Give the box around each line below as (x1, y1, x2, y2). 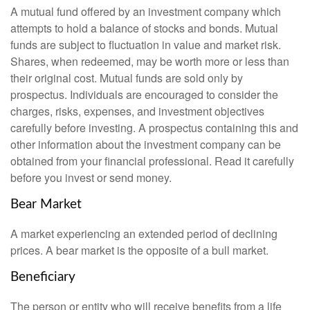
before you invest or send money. (10, 170, 172, 186)
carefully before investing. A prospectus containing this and (10, 120, 298, 136)
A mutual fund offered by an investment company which (10, 3, 281, 20)
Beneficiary (10, 270, 75, 284)
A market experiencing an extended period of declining (10, 225, 277, 241)
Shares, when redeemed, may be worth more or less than (10, 53, 289, 70)
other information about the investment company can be (10, 136, 281, 153)
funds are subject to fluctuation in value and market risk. (10, 37, 281, 53)
